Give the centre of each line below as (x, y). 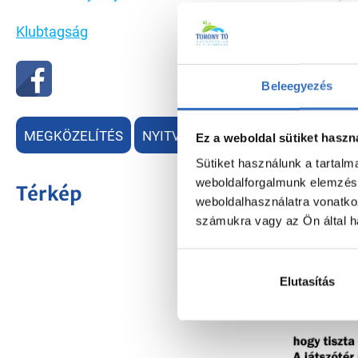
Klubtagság (52, 32)
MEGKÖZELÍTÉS (74, 136)
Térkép (49, 194)
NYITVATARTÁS (189, 136)
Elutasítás (307, 281)
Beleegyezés (297, 86)
